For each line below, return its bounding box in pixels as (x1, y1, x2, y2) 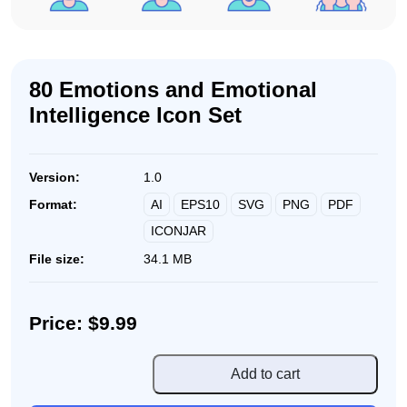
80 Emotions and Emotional (29, 76, 317, 102)
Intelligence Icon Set (29, 102, 242, 127)
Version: (29, 169, 80, 184)
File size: (29, 251, 84, 266)
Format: (29, 196, 77, 212)
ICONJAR (151, 223, 206, 239)
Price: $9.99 (29, 312, 137, 334)
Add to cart (231, 365, 300, 382)
